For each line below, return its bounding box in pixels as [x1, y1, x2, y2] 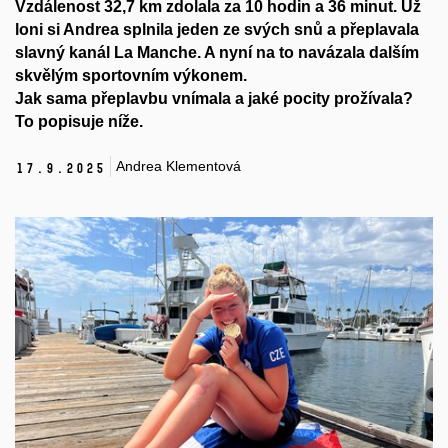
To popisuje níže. [15, 112, 143, 130]
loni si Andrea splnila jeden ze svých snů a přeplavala [15, 20, 419, 38]
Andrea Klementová [116, 158, 241, 175]
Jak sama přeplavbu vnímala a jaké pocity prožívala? [15, 89, 413, 107]
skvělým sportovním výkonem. [15, 66, 251, 84]
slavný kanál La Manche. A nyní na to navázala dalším [15, 43, 419, 61]
